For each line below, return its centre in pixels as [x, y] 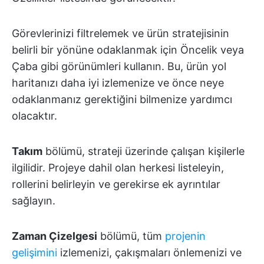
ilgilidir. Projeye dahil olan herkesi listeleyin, [118, 168]
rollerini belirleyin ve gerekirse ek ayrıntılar [116, 184]
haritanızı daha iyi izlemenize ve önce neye [118, 83]
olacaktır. [34, 116]
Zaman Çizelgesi [55, 236]
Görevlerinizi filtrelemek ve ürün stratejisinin [121, 34]
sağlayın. [34, 201]
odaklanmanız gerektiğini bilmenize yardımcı [122, 100]
